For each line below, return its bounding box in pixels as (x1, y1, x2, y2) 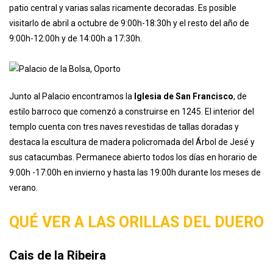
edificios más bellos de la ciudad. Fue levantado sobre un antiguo (9, 36, 256, 46)
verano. (9, 246, 38, 257)
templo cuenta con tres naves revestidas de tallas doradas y (9, 185, 239, 196)
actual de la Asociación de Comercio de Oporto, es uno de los (9, 21, 241, 31)
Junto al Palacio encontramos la (9, 155, 134, 165)
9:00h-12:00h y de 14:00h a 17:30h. (9, 97, 142, 107)
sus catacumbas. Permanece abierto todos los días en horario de (9, 216, 257, 226)
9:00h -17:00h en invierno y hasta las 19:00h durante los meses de (9, 231, 261, 241)
